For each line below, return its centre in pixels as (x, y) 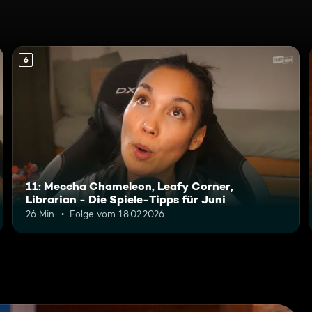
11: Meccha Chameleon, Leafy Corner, (130, 186)
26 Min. (41, 213)
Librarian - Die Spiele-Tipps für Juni (126, 199)
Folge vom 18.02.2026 (117, 213)
